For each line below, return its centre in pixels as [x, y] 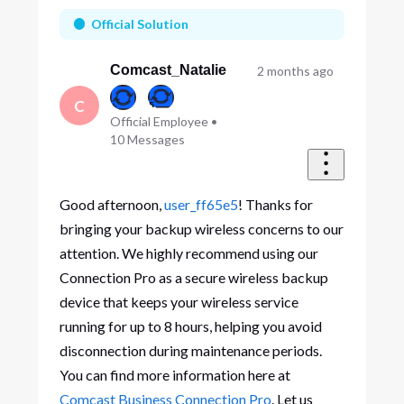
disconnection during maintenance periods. [190, 350]
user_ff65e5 [201, 204]
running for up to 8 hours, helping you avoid [190, 326]
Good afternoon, [111, 204]
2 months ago [295, 71]
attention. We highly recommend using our [188, 252]
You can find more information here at [174, 374]
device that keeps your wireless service [179, 301]
